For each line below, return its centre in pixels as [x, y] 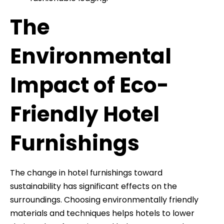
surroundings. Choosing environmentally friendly [104, 199]
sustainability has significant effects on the [93, 186]
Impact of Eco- [89, 85]
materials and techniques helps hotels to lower [102, 213]
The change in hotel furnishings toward [86, 172]
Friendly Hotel [85, 114]
